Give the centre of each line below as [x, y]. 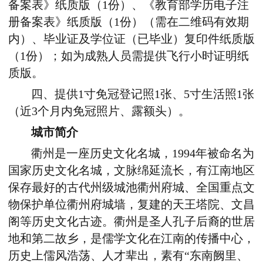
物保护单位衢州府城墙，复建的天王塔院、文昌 [131, 205]
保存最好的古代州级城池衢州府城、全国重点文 [131, 188]
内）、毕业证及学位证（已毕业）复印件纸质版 [131, 39]
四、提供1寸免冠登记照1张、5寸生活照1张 [143, 95]
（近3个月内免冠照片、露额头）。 [99, 112]
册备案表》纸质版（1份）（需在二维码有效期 [129, 22]
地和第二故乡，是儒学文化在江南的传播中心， [131, 239]
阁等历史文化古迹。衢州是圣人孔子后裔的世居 [131, 222]
